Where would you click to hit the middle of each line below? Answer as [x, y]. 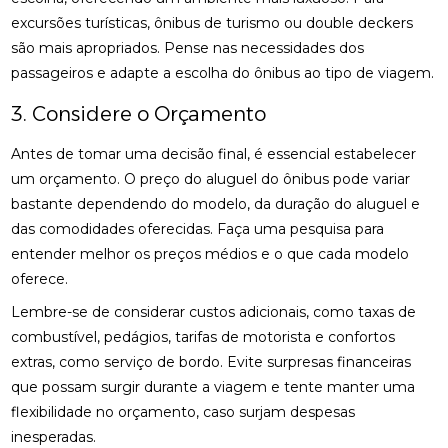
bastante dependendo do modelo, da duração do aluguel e [216, 204]
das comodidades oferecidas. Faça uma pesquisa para [198, 229]
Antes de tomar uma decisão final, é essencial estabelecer [214, 154]
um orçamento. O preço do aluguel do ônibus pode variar [211, 179]
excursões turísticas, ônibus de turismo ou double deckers [212, 23]
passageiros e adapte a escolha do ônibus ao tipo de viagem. [223, 73]
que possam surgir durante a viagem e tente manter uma [213, 387]
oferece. [40, 279]
